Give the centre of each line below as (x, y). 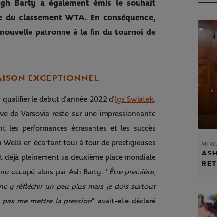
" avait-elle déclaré (124, 201)
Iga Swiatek (134, 100)
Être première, (132, 172)
